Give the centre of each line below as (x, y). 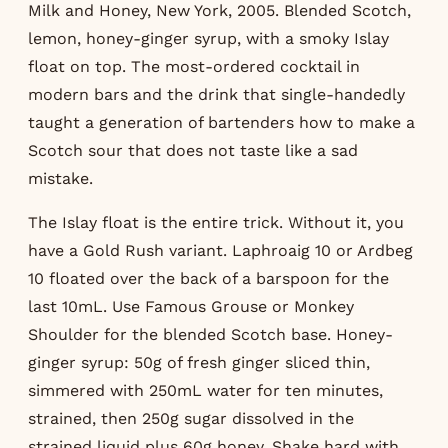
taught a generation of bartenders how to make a (221, 122)
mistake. (60, 178)
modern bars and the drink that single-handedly (216, 94)
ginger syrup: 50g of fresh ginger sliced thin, (199, 362)
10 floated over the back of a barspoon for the (208, 278)
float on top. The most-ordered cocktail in (194, 66)
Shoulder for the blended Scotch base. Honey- (210, 334)
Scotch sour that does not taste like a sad (193, 150)
